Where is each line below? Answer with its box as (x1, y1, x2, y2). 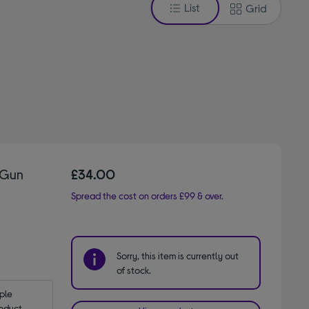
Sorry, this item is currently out (117, 249, 239, 261)
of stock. (117, 263, 152, 276)
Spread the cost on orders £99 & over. (71, 189, 224, 201)
